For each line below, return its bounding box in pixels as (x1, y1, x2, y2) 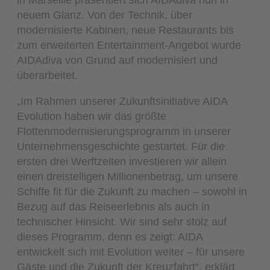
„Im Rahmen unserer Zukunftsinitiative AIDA (17, 94, 228, 107)
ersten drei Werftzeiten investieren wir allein (17, 154, 227, 168)
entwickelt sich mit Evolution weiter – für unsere (17, 245, 245, 258)
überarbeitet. (17, 68, 78, 81)
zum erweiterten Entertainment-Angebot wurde (17, 38, 242, 51)
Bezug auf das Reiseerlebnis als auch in (17, 199, 210, 213)
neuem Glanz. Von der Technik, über (17, 8, 193, 21)
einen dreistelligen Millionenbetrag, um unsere (17, 169, 239, 183)
